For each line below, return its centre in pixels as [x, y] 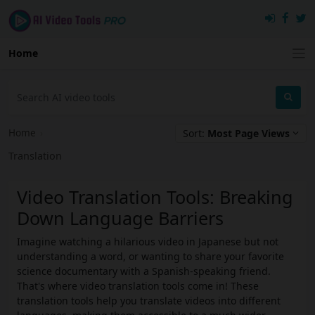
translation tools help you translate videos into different [149, 301]
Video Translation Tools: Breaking [155, 197]
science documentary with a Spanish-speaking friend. [144, 271]
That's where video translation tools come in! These [138, 286]
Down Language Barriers [120, 218]
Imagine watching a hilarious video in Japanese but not [148, 242]
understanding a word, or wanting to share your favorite [150, 257]
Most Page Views [249, 133]
